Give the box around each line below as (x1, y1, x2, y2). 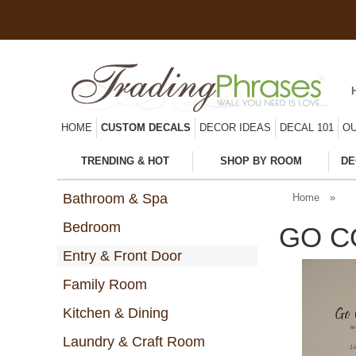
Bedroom (63, 219, 121, 235)
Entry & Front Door (63, 247, 182, 264)
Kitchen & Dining (63, 304, 168, 321)
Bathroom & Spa (63, 190, 168, 207)
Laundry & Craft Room (63, 333, 205, 350)
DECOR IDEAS (199, 121, 271, 133)
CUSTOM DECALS (101, 121, 191, 133)
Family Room (63, 276, 147, 292)
